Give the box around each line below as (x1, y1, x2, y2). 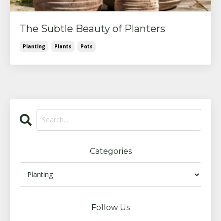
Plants (54, 42, 72, 50)
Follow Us (91, 202, 130, 212)
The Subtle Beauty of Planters (20, 22, 165, 35)
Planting (23, 42, 45, 50)
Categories (89, 146, 132, 156)
